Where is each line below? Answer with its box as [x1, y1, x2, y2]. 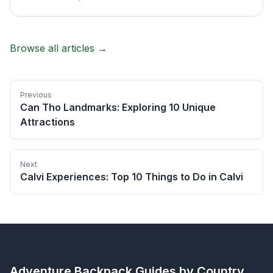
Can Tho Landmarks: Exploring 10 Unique [20, 101, 216, 113]
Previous [20, 90, 52, 99]
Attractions [20, 115, 75, 128]
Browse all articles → [10, 41, 107, 54]
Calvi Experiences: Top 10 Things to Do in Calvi [20, 170, 243, 183]
